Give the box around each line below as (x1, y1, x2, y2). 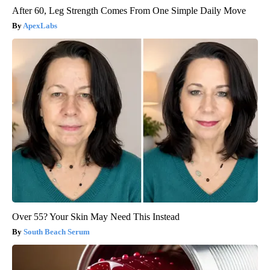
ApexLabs (23, 20, 57, 30)
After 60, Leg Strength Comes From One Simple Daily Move (12, 5, 246, 16)
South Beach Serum (24, 227, 90, 236)
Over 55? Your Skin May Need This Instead (12, 211, 180, 222)
